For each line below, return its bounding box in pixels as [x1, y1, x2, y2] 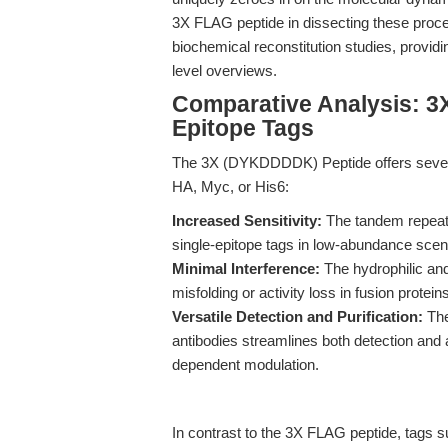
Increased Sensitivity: [172, 212, 322, 229]
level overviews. [172, 62, 277, 79]
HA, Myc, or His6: [172, 178, 289, 195]
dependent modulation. [172, 356, 319, 373]
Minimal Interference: [172, 260, 320, 277]
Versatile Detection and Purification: [172, 308, 423, 325]
